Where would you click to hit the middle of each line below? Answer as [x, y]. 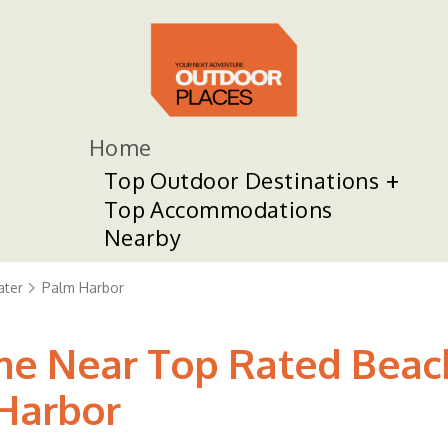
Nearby [142, 237]
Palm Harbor [83, 287]
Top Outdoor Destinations [241, 180]
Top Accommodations [218, 209]
